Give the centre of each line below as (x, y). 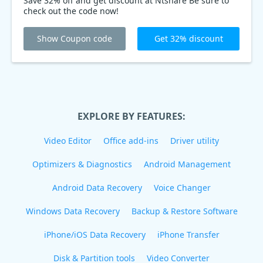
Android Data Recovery (97, 188)
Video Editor (68, 141)
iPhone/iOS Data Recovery (95, 235)
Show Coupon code (75, 38)
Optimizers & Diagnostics (82, 164)
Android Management (187, 164)
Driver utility (195, 141)
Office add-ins (131, 141)
